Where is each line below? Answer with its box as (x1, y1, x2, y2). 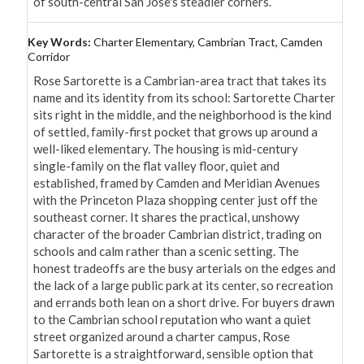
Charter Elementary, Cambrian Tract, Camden (93, 35, 323, 50)
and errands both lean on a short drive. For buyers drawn (33, 295, 335, 310)
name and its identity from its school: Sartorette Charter (33, 90, 336, 106)
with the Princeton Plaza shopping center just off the (33, 193, 318, 208)
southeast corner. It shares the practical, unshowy (33, 210, 300, 225)
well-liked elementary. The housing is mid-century (33, 141, 298, 157)
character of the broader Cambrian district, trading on (33, 227, 322, 242)
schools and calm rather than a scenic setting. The (33, 244, 299, 259)
